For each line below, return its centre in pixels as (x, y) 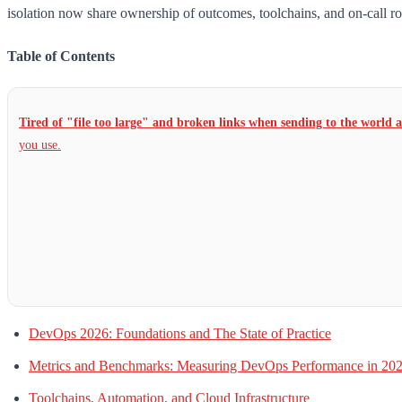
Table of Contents (61, 56)
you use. (40, 145)
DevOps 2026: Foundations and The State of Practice (180, 334)
